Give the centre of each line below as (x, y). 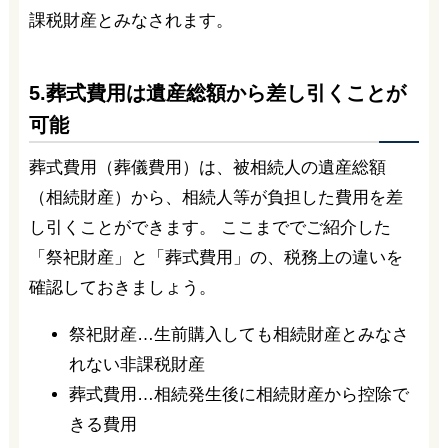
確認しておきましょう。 (122, 288)
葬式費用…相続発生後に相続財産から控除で (238, 395)
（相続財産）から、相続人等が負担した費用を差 (215, 198)
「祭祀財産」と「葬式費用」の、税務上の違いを (215, 258)
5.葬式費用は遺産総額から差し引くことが (217, 93)
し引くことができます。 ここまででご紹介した (209, 228)
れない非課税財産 (136, 365)
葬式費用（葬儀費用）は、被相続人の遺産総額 (207, 168)
